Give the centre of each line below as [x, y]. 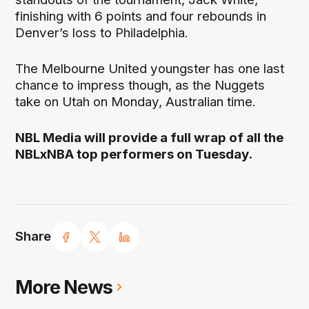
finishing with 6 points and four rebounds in [141, 16]
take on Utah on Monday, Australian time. [136, 101]
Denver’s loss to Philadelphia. [102, 32]
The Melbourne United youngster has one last [150, 68]
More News [64, 287]
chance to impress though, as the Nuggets [140, 85]
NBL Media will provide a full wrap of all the [150, 137]
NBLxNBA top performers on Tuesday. [134, 154]
